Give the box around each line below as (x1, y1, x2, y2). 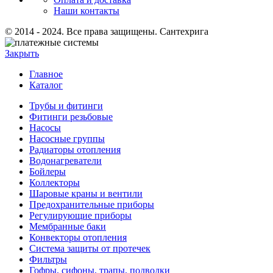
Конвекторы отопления (29, 232, 127, 243)
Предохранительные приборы (29, 199, 154, 210)
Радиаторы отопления (29, 144, 121, 155)
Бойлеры (29, 166, 66, 177)
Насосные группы (29, 133, 105, 144)
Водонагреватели (29, 155, 102, 166)
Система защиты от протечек (29, 243, 151, 254)
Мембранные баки (29, 221, 106, 232)
